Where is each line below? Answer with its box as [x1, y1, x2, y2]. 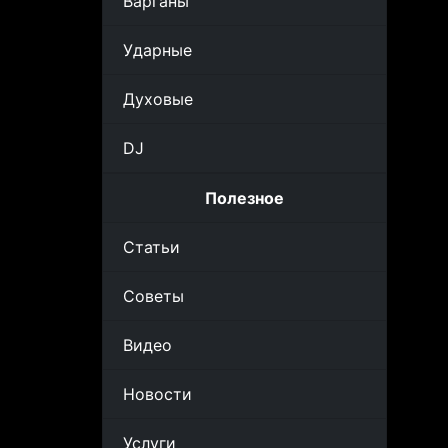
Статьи [123, 237, 180, 257]
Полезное [205, 188, 284, 208]
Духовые [123, 89, 193, 109]
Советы [123, 286, 184, 306]
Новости [123, 384, 192, 404]
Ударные [123, 40, 192, 60]
